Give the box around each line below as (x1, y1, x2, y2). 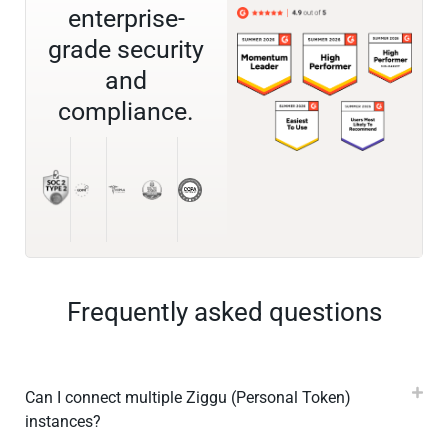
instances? (25, 412, 101, 432)
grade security (48, 35, 205, 65)
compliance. (58, 97, 195, 127)
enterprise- (67, 4, 185, 34)
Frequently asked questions (66, 297, 382, 328)
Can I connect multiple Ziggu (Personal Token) (25, 388, 351, 408)
